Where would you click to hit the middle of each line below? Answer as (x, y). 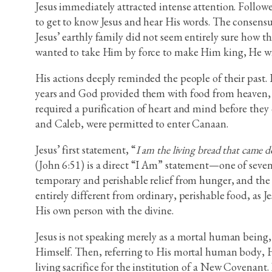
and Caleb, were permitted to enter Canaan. (132, 124)
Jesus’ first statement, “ (86, 150)
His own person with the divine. (104, 211)
